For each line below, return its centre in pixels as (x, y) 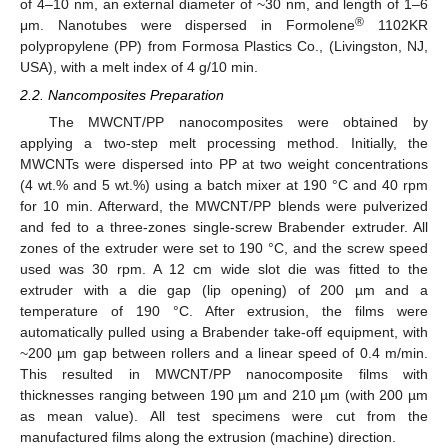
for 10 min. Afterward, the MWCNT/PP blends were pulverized (224, 206)
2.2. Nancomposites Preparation (122, 95)
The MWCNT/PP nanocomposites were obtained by (238, 122)
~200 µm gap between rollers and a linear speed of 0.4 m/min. (224, 353)
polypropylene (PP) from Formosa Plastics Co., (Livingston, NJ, (224, 46)
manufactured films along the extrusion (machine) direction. (208, 437)
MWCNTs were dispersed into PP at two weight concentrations (224, 164)
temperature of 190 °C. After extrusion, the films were (224, 311)
